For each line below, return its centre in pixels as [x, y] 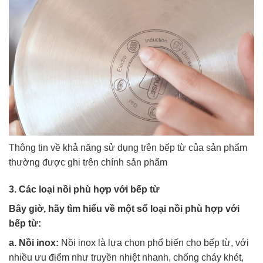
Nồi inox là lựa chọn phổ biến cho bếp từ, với [154, 242]
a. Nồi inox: [34, 242]
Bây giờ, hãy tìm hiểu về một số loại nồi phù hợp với [124, 208]
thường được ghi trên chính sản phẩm [88, 162]
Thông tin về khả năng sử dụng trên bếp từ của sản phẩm [128, 147]
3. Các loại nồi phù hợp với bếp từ [84, 189]
